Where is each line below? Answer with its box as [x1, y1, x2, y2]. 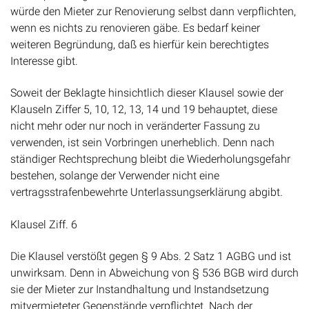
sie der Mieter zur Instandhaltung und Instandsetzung [10, 282, 269, 296]
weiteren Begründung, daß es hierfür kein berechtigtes [10, 37, 269, 51]
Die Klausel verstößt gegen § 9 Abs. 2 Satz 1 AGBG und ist [10, 249, 291, 263]
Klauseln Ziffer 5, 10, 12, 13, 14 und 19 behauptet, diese [10, 103, 277, 117]
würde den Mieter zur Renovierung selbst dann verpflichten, [10, 4, 296, 18]
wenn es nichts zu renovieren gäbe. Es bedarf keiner [10, 21, 260, 34]
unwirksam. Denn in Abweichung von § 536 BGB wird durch [10, 266, 299, 279]
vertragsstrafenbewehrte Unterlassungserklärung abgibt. [10, 186, 283, 199]
